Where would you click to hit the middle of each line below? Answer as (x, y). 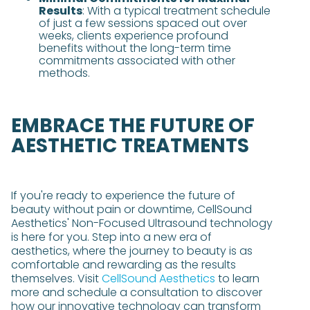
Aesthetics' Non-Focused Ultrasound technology (142, 223)
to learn (237, 279)
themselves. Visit (55, 279)
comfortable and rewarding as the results (124, 265)
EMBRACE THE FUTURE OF (133, 126)
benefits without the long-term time (135, 48)
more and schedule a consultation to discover (137, 292)
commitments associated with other (137, 61)
